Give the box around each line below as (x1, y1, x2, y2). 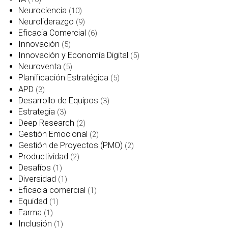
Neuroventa (18, 62, 62, 72)
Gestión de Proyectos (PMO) (18, 140, 123, 150)
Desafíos (18, 162, 51, 173)
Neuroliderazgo (18, 17, 74, 27)
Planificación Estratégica (18, 73, 109, 83)
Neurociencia (18, 6, 67, 16)
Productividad (18, 151, 69, 161)
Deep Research (18, 118, 75, 128)
